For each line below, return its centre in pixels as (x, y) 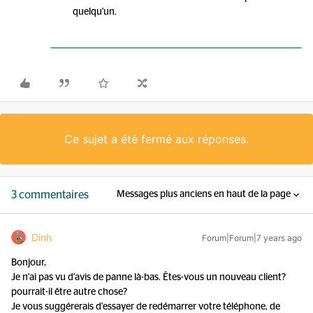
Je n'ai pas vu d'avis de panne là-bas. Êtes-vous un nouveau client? (148, 277)
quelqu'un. (95, 12)
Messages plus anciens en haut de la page (204, 194)
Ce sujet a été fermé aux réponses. (156, 139)
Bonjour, (29, 263)
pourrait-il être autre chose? (69, 292)
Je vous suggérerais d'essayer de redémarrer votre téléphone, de (146, 307)
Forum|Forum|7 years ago (252, 238)
